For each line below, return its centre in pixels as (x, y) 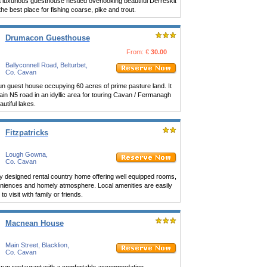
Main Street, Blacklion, (37, 245)
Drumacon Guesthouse (47, 38)
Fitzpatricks (27, 133)
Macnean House (34, 223)
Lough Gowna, (26, 154)
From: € (138, 52)
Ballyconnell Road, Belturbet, (46, 65)
